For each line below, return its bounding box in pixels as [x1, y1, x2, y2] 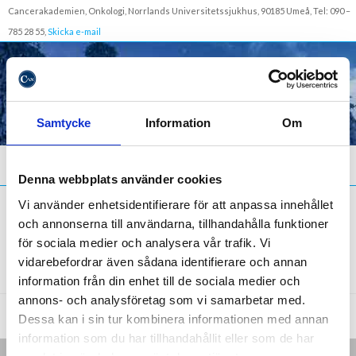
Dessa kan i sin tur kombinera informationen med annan [18, 311, 329, 326]
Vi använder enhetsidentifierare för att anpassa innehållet [18, 197, 333, 211]
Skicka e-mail [48, 26, 101, 37]
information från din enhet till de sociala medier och [18, 273, 300, 288]
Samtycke [36, 116, 91, 130]
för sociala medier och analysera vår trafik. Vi [18, 235, 271, 250]
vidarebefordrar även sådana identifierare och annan [18, 254, 308, 269]
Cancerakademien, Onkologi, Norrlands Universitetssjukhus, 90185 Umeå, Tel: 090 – [8, 6, 350, 16]
